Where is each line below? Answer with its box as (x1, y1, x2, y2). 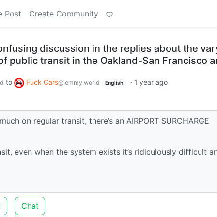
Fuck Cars (26, 78, 58, 86)
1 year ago (134, 78, 168, 86)
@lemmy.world (58, 79, 100, 86)
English (105, 80, 123, 86)
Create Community (29, 9, 98, 18)
